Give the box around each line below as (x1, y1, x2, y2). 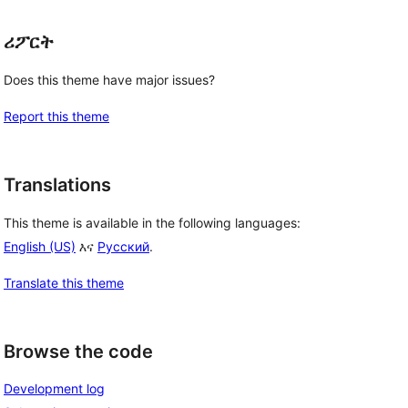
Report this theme (4, 108, 109, 124)
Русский (97, 238, 149, 254)
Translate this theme (4, 274, 124, 291)
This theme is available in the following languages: (4, 214, 301, 230)
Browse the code (4, 340, 153, 362)
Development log (4, 381, 105, 397)
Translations (4, 174, 111, 196)
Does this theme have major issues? (4, 72, 215, 87)
